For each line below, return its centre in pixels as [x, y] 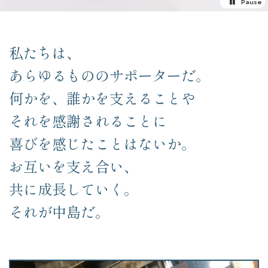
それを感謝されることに [88, 121]
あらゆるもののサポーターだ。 [109, 75]
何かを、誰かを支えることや [102, 98]
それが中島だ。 [59, 212]
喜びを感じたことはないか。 [102, 144]
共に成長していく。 [74, 189]
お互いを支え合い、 [74, 166]
